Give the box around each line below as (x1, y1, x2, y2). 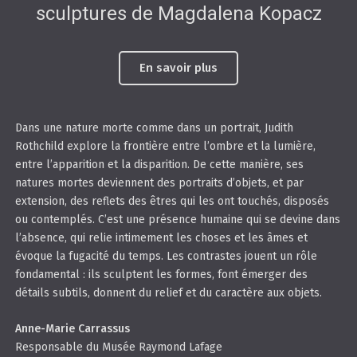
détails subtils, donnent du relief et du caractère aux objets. (14, 286, 322, 300)
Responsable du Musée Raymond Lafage (14, 340, 222, 355)
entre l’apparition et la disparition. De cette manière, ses (14, 158, 304, 172)
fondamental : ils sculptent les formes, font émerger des (14, 268, 308, 282)
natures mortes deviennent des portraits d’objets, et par (14, 176, 304, 190)
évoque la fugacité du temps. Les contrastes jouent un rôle (14, 249, 317, 264)
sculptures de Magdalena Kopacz (35, 2, 322, 25)
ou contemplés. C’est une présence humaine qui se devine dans (14, 213, 340, 227)
